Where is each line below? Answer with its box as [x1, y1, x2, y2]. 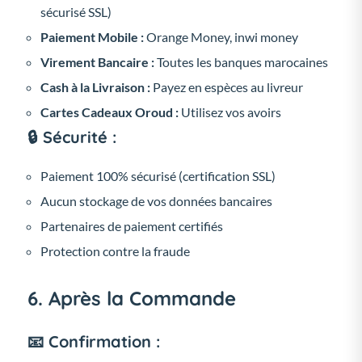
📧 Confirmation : [27, 330, 160, 351]
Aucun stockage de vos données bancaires [40, 192, 272, 208]
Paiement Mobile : [40, 28, 144, 44]
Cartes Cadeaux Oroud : [40, 103, 179, 120]
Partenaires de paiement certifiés [40, 217, 223, 234]
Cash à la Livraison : [40, 78, 150, 95]
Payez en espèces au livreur [150, 78, 303, 95]
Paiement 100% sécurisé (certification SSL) [40, 167, 276, 183]
